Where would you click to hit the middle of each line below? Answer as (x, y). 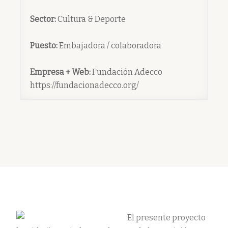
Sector (42, 19)
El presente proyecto (166, 218)
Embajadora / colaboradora (109, 46)
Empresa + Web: (60, 72)
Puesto (43, 46)
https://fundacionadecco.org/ (84, 85)
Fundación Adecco (126, 72)
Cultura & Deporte (91, 19)
